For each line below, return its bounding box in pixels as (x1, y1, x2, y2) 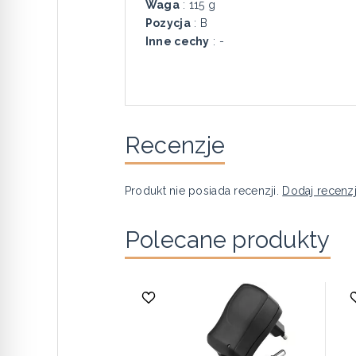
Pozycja (145, 17, 191, 29)
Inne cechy (145, 35, 210, 48)
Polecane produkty (124, 226, 331, 253)
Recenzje (124, 132, 226, 159)
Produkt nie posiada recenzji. (124, 184, 283, 197)
